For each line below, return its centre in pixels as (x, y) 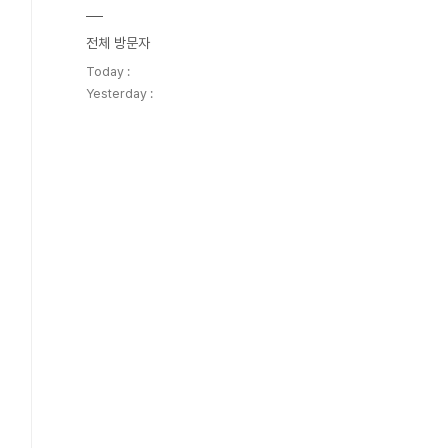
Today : (108, 71)
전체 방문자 (118, 43)
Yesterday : (119, 93)
